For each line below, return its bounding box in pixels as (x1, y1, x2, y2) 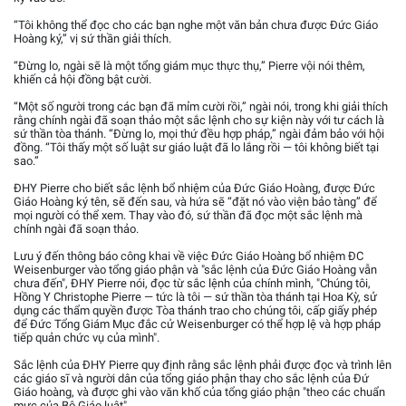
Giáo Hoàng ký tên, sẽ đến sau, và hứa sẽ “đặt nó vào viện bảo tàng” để (14, 194, 377, 208)
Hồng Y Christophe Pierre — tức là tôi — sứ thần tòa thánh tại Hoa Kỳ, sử (14, 289, 377, 304)
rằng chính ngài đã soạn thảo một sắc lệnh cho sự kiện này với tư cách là (14, 112, 384, 127)
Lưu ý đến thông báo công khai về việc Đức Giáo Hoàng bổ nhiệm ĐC (14, 248, 363, 263)
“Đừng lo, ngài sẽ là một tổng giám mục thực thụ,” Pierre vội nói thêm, (14, 58, 365, 72)
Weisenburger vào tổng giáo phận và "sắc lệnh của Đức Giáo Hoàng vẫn (14, 262, 377, 276)
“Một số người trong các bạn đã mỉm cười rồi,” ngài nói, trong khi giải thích (14, 99, 388, 113)
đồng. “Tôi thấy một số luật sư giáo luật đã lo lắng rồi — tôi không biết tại (14, 140, 379, 154)
